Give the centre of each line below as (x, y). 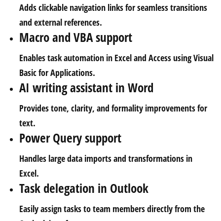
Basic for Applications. (57, 73)
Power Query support (70, 138)
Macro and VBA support (76, 37)
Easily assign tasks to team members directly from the (112, 209)
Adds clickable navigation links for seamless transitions (113, 7)
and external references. (61, 22)
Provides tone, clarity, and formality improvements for (113, 108)
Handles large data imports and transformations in (106, 158)
